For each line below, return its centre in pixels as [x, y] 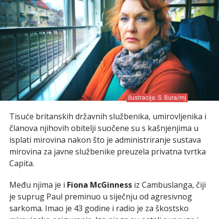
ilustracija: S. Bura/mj [157, 98]
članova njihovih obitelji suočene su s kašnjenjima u [104, 128]
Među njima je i [38, 185]
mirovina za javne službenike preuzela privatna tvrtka [107, 151]
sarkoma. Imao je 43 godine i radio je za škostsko [99, 208]
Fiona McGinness [99, 185]
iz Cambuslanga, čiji [169, 185]
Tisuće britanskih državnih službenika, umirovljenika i [108, 116]
